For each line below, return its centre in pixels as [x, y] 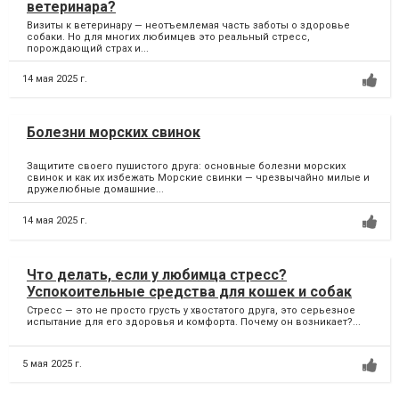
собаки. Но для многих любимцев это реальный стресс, [168, 37]
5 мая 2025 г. [52, 363]
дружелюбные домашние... [95, 190]
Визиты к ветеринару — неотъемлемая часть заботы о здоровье [188, 25]
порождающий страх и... [88, 48]
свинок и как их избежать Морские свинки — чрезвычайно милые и [198, 178]
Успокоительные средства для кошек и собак [189, 291]
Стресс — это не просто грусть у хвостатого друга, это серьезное [191, 310]
